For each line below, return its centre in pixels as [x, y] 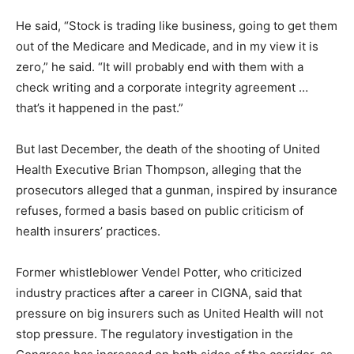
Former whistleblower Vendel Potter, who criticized [159, 272]
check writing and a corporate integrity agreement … [162, 87]
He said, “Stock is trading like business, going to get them [177, 25]
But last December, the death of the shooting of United [168, 149]
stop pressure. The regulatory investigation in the [154, 333]
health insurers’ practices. [88, 231]
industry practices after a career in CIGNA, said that [159, 292]
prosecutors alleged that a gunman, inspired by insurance [177, 190]
